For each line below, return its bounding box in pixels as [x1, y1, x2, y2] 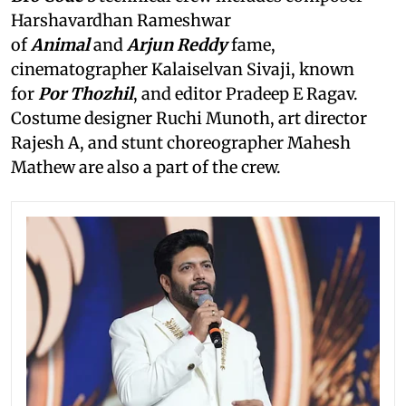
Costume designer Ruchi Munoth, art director [11, 107, 367, 129]
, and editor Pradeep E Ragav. [133, 82, 358, 104]
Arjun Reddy [127, 34, 227, 55]
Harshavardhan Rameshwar [11, 9, 231, 31]
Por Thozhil [38, 82, 133, 104]
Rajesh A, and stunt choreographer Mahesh [11, 131, 351, 153]
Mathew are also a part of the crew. [11, 156, 281, 178]
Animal [31, 34, 90, 55]
